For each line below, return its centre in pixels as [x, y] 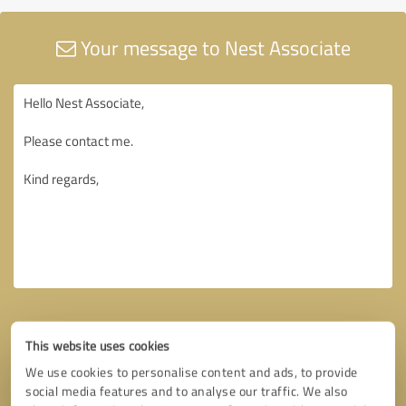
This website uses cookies [98, 346]
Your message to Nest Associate [213, 47]
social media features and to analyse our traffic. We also [187, 391]
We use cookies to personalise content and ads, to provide [192, 372]
